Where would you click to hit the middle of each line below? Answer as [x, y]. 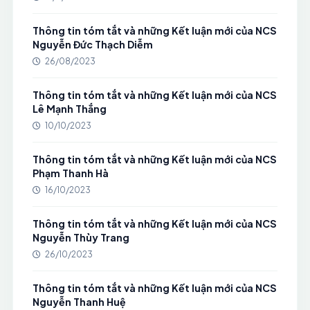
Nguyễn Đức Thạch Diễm [92, 44]
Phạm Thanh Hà [70, 173]
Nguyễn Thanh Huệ [79, 302]
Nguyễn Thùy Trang [81, 237]
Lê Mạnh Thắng [69, 109]
